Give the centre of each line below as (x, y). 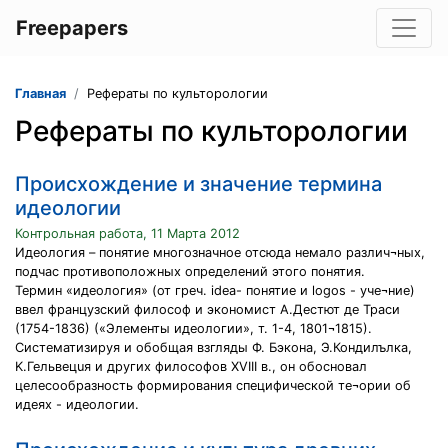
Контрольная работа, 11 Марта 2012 (127, 233)
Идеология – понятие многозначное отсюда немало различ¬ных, (220, 252)
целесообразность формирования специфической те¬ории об (213, 385)
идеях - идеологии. (77, 404)
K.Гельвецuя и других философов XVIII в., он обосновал (191, 366)
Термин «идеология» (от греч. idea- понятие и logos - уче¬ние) (215, 290)
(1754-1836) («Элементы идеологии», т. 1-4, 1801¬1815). (193, 328)
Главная (40, 93)
